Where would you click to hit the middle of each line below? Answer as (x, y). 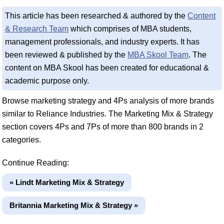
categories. (21, 140)
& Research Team (37, 29)
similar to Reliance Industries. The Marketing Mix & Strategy (107, 114)
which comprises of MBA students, (130, 29)
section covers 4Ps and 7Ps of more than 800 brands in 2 (103, 127)
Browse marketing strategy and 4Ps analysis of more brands (108, 101)
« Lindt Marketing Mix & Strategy (67, 182)
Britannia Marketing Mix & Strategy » (74, 205)
